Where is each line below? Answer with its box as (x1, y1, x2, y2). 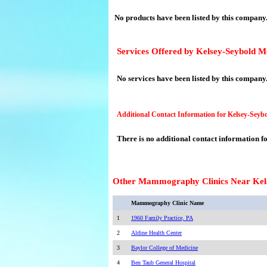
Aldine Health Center (131, 229, 182, 237)
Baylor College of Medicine (131, 244, 198, 252)
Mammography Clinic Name (131, 200, 204, 207)
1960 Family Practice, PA (131, 215, 193, 222)
